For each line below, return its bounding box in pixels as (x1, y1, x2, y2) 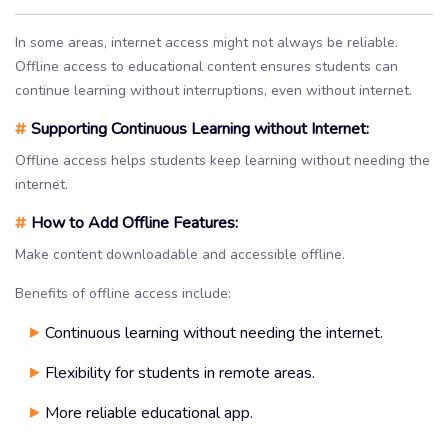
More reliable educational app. (45, 401, 253, 424)
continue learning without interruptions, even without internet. (15, 80, 412, 100)
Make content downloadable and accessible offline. (15, 244, 345, 264)
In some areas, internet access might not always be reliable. (15, 32, 398, 52)
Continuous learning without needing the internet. (45, 321, 383, 344)
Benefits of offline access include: (15, 283, 231, 303)
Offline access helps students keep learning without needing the (15, 150, 430, 170)
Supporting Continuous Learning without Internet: (27, 117, 369, 140)
